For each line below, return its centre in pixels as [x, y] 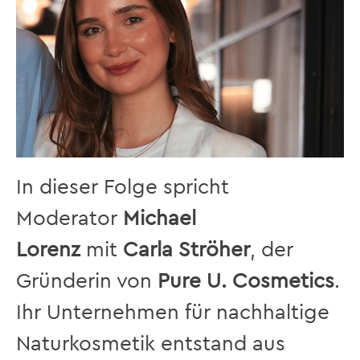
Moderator [70, 217]
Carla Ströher [186, 248]
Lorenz [48, 248]
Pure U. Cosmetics [246, 280]
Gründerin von [87, 280]
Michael [160, 217]
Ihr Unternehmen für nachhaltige [173, 311]
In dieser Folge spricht [123, 186]
